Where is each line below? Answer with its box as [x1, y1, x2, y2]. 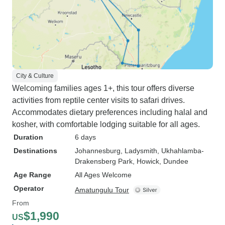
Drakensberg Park [75, 157, 133, 165]
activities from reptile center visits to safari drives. [12, 96, 185, 104]
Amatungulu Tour [75, 186, 129, 194]
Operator [14, 184, 44, 192]
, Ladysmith [121, 147, 157, 155]
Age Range [14, 171, 51, 179]
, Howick [133, 157, 159, 165]
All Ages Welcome [75, 171, 132, 179]
